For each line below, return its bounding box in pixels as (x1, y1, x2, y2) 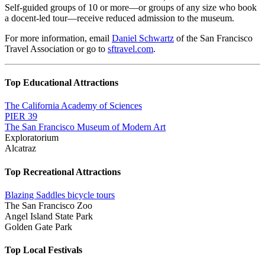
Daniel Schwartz (112, 33, 174, 43)
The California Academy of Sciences (5, 101, 142, 111)
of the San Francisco (174, 33, 253, 43)
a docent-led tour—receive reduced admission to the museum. (5, 12, 234, 23)
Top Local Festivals (5, 245, 82, 256)
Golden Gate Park (5, 221, 72, 232)
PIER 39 (5, 111, 37, 122)
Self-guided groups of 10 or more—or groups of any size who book (5, 2, 257, 12)
